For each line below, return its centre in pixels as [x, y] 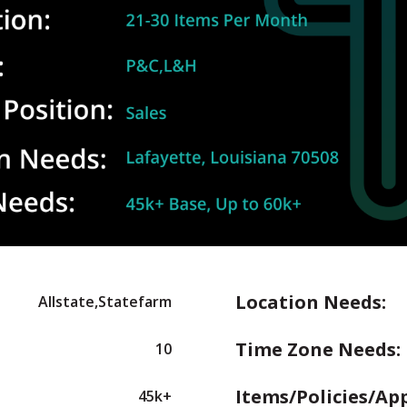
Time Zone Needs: [318, 349]
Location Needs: [311, 302]
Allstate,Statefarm [105, 301]
